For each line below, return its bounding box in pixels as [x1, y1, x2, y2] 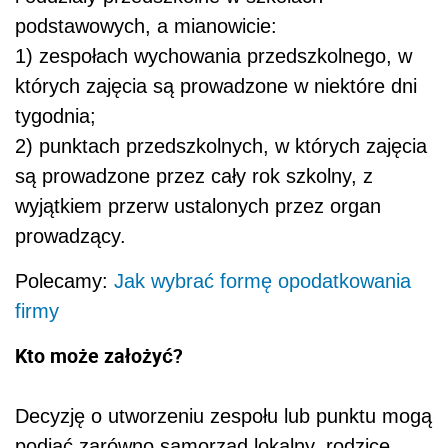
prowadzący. [15, 225, 126, 248]
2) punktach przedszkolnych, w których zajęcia [15, 135, 427, 158]
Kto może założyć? [15, 342, 183, 370]
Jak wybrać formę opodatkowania [114, 270, 411, 293]
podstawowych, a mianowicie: [15, 15, 277, 38]
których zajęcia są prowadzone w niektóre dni [15, 75, 417, 98]
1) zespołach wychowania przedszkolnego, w [15, 45, 412, 68]
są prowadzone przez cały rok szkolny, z [15, 165, 373, 188]
